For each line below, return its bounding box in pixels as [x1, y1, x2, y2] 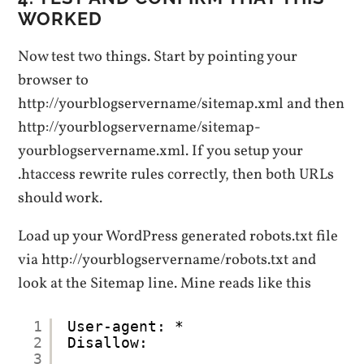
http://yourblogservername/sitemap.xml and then [18, 93, 345, 115]
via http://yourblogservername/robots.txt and [18, 249, 317, 271]
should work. [18, 187, 103, 209]
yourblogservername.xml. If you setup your [18, 140, 304, 162]
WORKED [18, 7, 103, 29]
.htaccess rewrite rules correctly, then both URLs [18, 163, 335, 185]
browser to [18, 69, 89, 91]
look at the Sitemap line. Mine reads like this [18, 273, 312, 295]
